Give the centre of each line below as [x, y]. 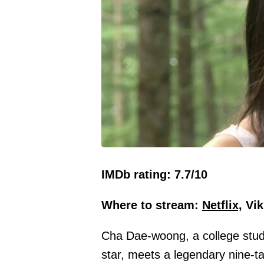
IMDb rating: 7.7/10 [154, 174]
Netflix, [222, 205]
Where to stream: [152, 205]
